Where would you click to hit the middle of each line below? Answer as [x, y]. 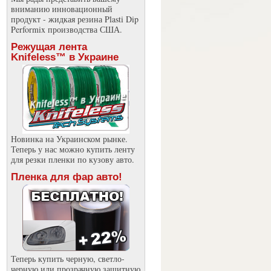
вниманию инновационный [61, 9]
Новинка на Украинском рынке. [69, 139]
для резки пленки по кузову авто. [72, 159]
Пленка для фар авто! [66, 177]
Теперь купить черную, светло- [67, 259]
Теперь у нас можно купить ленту [73, 149]
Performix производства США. [66, 29]
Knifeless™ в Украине [64, 57]
